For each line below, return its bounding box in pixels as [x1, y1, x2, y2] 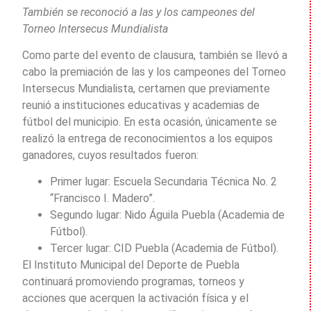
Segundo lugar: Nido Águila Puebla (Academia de [50, 208, 285, 222]
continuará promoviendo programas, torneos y [22, 275, 244, 289]
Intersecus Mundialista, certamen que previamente [22, 82, 270, 95]
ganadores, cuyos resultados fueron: [22, 149, 199, 162]
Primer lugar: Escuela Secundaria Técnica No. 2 [50, 175, 277, 189]
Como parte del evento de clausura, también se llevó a [22, 49, 287, 62]
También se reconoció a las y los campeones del [22, 5, 255, 19]
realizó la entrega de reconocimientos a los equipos [22, 132, 273, 145]
